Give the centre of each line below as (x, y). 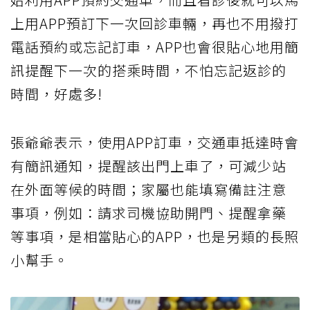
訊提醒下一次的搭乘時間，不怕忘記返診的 (148, 70)
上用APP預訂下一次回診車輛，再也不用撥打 (155, 23)
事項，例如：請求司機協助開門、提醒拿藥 (148, 212)
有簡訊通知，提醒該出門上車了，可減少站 (148, 165)
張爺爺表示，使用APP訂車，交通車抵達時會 (155, 142)
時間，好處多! (56, 93)
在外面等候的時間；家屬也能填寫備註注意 (148, 189)
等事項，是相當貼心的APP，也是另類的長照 (155, 236)
